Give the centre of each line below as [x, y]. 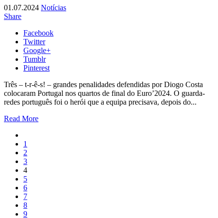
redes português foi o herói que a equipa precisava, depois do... [100, 102]
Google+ [37, 50]
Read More [21, 118]
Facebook [38, 33]
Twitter [34, 41]
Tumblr [35, 59]
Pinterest [36, 68]
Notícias [54, 7]
